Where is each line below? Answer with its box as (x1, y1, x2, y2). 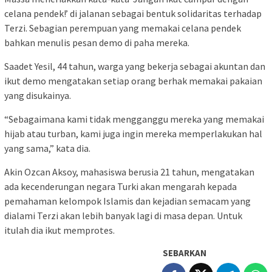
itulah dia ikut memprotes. (4, 223, 115, 236)
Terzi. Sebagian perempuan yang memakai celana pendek (4, 21, 241, 34)
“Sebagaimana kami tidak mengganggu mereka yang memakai (4, 112, 264, 125)
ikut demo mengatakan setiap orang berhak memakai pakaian (4, 74, 262, 87)
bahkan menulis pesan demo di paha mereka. (4, 36, 189, 49)
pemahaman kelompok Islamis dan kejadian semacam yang (4, 194, 251, 207)
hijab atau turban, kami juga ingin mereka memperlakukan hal (4, 127, 262, 140)
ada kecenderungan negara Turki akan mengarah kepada (4, 180, 237, 192)
